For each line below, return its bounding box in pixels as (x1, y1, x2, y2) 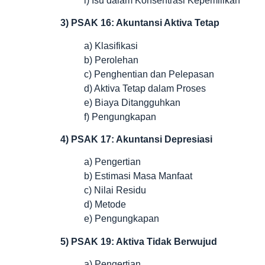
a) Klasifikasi (84, 40, 138, 51)
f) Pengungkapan (84, 111, 156, 122)
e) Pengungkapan (84, 214, 159, 224)
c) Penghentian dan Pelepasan (84, 69, 214, 79)
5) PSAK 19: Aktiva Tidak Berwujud (60, 236, 217, 247)
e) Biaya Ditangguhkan (84, 97, 180, 108)
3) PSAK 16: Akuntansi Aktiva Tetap (60, 18, 219, 28)
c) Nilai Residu (84, 185, 146, 196)
